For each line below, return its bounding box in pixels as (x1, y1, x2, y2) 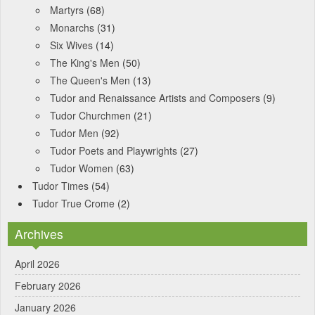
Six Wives (50, 37, 93, 52)
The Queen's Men (50, 72, 130, 87)
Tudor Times (32, 178, 89, 193)
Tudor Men (50, 125, 98, 140)
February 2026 (15, 278, 81, 292)
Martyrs (50, 2, 84, 17)
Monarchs (50, 20, 94, 34)
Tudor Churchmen (50, 108, 131, 122)
